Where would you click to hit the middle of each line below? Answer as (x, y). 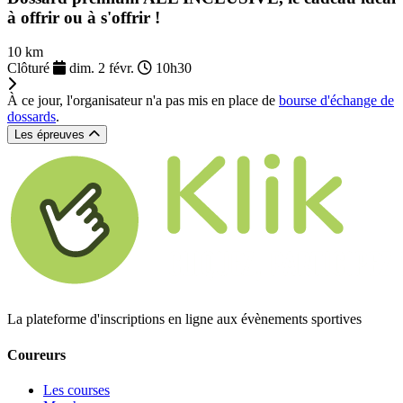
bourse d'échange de (336, 101)
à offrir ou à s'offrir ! (84, 17)
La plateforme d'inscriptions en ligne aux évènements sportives (184, 319)
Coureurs (36, 354)
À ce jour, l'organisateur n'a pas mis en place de (143, 101)
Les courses (76, 390)
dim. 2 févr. (102, 68)
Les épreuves (51, 135)
